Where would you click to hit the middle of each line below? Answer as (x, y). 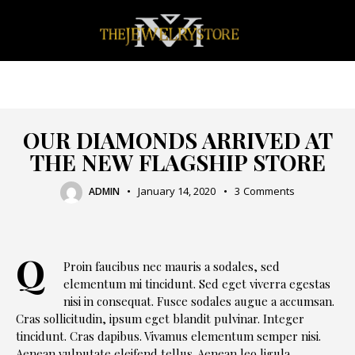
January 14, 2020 (177, 191)
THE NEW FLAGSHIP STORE (177, 162)
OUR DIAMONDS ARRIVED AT (177, 139)
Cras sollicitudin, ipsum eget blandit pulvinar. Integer (160, 319)
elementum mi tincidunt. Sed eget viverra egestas (197, 284)
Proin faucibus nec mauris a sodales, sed (172, 267)
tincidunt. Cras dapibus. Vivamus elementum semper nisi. (168, 336)
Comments (269, 191)
